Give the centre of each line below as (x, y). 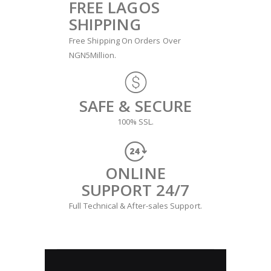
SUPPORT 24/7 (135, 190)
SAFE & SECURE (135, 106)
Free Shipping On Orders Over (125, 40)
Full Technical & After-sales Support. (135, 206)
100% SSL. (135, 122)
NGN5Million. (93, 55)
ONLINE (135, 173)
